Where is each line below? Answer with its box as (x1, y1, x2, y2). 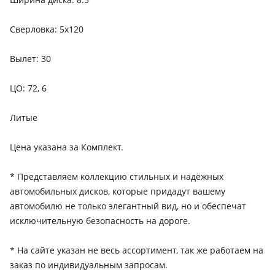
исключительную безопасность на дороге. (10, 215, 190, 227)
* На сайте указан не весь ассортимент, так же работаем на (10, 244, 263, 256)
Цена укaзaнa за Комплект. (10, 141, 123, 153)
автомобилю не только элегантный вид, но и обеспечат (10, 200, 246, 212)
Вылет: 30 (10, 53, 51, 64)
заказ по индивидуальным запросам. (10, 259, 168, 271)
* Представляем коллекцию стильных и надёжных (10, 171, 223, 182)
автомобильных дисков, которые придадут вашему (10, 185, 225, 197)
